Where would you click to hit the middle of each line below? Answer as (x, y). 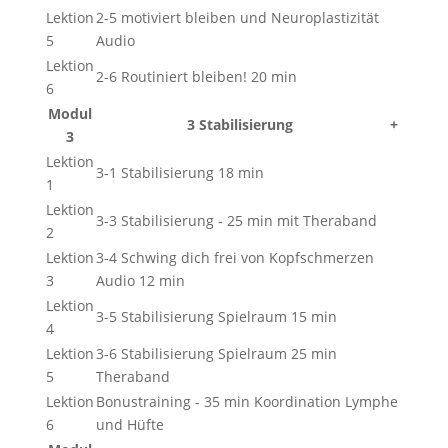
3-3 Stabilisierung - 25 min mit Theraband (236, 220)
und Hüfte (129, 424)
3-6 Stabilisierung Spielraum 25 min (216, 353)
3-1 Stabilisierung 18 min (179, 172)
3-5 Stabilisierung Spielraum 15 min (216, 316)
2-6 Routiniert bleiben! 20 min (196, 76)
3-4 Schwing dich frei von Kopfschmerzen (234, 257)
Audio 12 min (140, 280)
